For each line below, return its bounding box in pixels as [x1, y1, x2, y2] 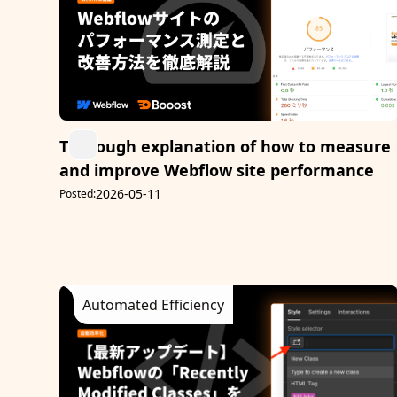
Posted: [59, 186, 97, 202]
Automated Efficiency [82, 295, 225, 315]
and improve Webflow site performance [59, 160, 375, 182]
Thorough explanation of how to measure [59, 136, 392, 158]
